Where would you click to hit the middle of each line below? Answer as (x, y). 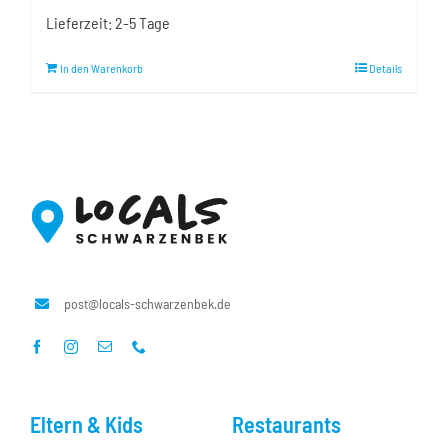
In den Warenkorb (101, 67)
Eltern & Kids (86, 423)
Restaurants (286, 423)
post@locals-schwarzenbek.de (147, 304)
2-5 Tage (142, 22)
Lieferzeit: (80, 22)
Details (385, 67)
